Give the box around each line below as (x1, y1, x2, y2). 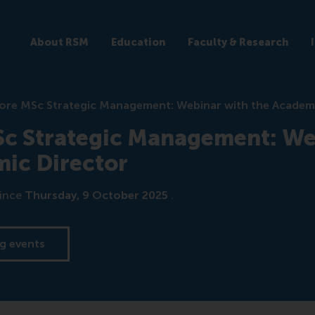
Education (110, 35, 165, 49)
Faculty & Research (187, 35, 288, 49)
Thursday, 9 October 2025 (25, 188, 172, 202)
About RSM (30, 35, 89, 49)
